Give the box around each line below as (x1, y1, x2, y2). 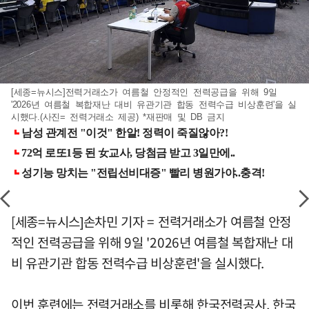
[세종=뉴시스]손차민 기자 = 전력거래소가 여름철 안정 (11, 212, 291, 232)
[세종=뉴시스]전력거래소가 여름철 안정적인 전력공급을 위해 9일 (11, 87, 277, 98)
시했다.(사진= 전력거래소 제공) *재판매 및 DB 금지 (11, 112, 225, 123)
